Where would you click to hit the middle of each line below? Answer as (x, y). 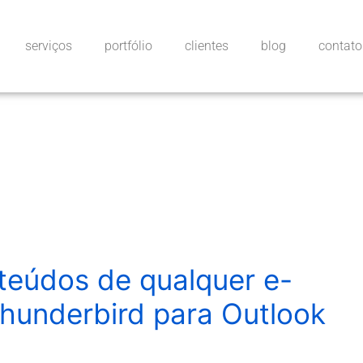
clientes (206, 45)
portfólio (128, 45)
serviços (48, 45)
